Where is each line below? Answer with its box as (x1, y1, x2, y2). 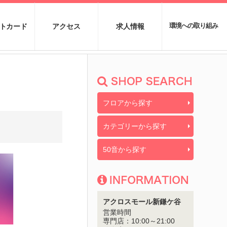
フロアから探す (102, 99, 153, 107)
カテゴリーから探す (102, 122, 167, 131)
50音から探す (102, 145, 146, 154)
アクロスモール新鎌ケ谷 (102, 198, 181, 206)
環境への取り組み (169, 22, 218, 29)
